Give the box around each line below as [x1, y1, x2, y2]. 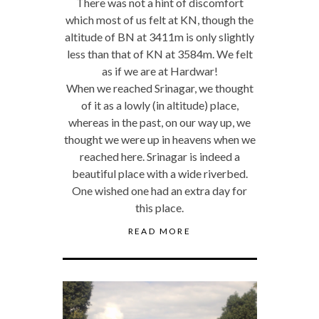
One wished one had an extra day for [72, 183, 247, 197]
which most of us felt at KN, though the [66, 12, 253, 26]
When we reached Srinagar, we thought [66, 80, 253, 95]
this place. [135, 200, 184, 214]
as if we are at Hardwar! [101, 63, 218, 78]
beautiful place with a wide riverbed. [71, 166, 248, 180]
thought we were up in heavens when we [63, 132, 256, 146]
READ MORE [127, 225, 192, 236]
